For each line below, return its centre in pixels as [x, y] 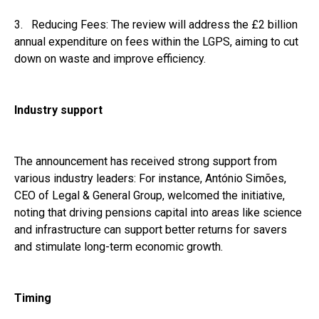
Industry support [58, 110]
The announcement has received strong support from [146, 161]
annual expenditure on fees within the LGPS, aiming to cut [156, 41]
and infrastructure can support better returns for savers [151, 229]
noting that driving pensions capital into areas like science [158, 212]
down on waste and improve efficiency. [110, 58]
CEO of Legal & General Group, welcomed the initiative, [150, 195]
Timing [33, 298]
